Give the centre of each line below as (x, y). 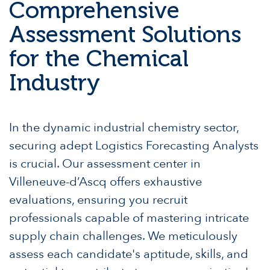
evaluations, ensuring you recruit (98, 200)
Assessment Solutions (125, 35)
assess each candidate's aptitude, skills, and (129, 254)
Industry (55, 83)
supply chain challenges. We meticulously (123, 236)
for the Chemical (99, 59)
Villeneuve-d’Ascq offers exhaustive (105, 182)
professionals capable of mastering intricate (129, 218)
